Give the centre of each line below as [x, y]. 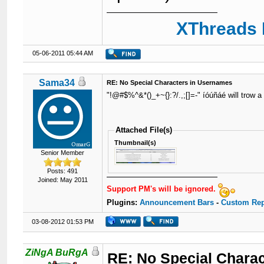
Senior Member [63, 153]
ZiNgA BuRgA [57, 253]
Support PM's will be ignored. [163, 189]
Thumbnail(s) [136, 142]
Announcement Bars [177, 202]
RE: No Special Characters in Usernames [170, 82]
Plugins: [123, 202]
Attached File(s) [144, 130]
